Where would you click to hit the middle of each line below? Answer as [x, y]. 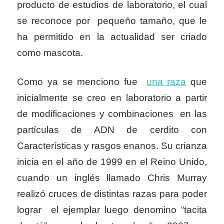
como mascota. [50, 53]
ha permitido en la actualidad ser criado [112, 37]
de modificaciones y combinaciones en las [112, 113]
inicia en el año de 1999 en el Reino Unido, [112, 161]
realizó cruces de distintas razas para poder [112, 193]
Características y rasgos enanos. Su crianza [112, 145]
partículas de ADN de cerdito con [112, 129]
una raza [166, 81]
